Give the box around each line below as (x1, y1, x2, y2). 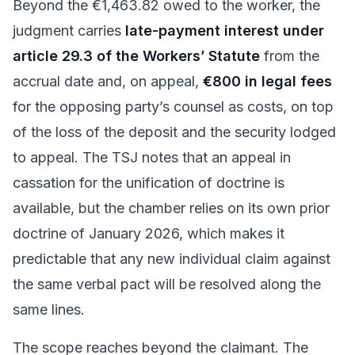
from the (260, 47, 319, 64)
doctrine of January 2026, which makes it (13, 224, 284, 242)
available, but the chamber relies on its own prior (13, 199, 330, 216)
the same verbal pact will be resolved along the (13, 275, 321, 292)
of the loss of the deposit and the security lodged (13, 123, 336, 140)
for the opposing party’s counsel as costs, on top (13, 97, 334, 115)
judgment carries (13, 21, 125, 39)
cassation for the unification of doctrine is (13, 174, 284, 191)
